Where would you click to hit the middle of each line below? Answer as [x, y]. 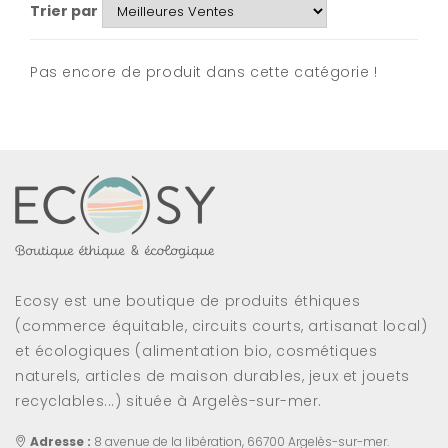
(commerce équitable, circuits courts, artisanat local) [221, 326]
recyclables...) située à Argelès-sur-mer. [168, 401]
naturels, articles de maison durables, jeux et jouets [212, 376]
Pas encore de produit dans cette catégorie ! [204, 72]
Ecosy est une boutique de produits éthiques [188, 301]
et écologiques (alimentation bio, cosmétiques [196, 351]
